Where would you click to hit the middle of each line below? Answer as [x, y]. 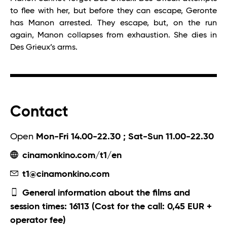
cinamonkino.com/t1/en [71, 155]
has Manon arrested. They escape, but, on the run [113, 23]
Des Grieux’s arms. [44, 47]
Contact [39, 112]
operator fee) [38, 220]
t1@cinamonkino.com [65, 174]
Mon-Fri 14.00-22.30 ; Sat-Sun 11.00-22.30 [125, 137]
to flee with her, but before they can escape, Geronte [113, 11]
